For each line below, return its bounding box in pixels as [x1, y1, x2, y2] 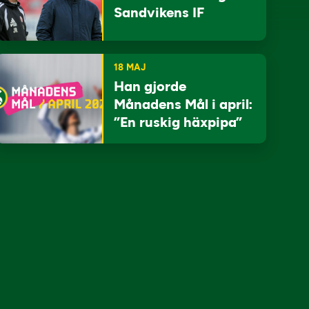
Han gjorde [113, 78, 186, 94]
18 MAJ [113, 62, 146, 72]
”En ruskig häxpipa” [113, 114, 242, 130]
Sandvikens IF [113, 4, 204, 21]
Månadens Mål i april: [113, 96, 253, 112]
